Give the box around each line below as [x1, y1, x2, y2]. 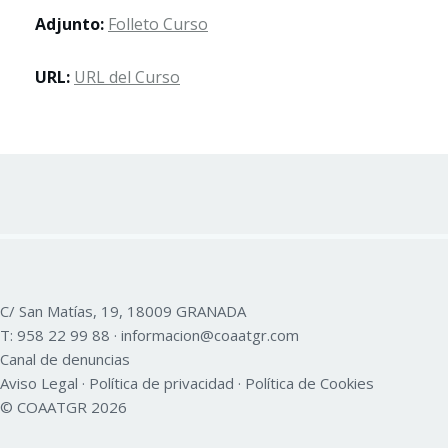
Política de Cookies [245, 373, 374, 393]
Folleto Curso [108, 13, 208, 35]
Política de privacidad [89, 373, 234, 393]
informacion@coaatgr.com [121, 325, 299, 345]
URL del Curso [74, 66, 180, 88]
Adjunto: [35, 13, 108, 35]
